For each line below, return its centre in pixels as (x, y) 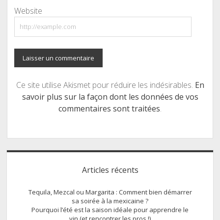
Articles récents (110, 170)
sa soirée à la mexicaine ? (110, 201)
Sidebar (31, 159)
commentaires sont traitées (109, 109)
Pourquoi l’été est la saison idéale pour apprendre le (110, 210)
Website (28, 11)
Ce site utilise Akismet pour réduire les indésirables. (105, 85)
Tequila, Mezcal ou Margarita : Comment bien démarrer (110, 192)
